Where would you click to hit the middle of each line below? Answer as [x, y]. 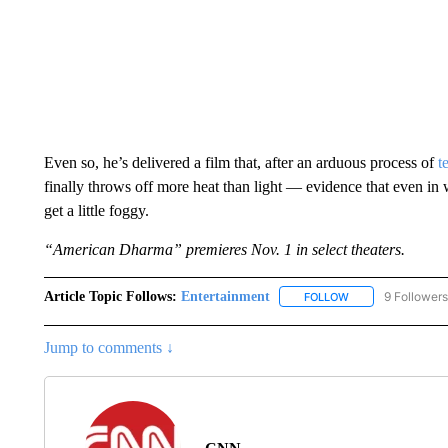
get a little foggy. [96, 210]
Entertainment [225, 296]
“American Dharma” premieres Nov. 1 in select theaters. [224, 249]
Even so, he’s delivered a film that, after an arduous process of [240, 162]
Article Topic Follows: [110, 296]
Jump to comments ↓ [108, 347]
